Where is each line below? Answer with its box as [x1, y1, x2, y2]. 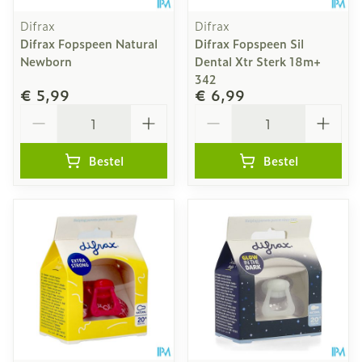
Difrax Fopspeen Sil [195, 35, 304, 52]
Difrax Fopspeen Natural [20, 35, 158, 52]
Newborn [20, 53, 72, 69]
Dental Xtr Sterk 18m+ [195, 53, 321, 69]
